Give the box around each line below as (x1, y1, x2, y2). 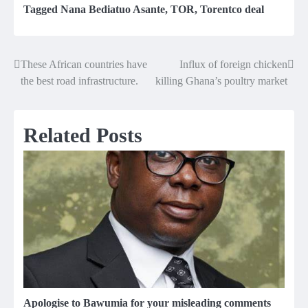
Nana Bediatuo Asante (60, 3, 165, 16)
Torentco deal (200, 3, 264, 16)
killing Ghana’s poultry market (155, 75, 287, 87)
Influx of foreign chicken (179, 58, 287, 71)
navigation (13, 84, 87, 102)
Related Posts (23, 124, 142, 147)
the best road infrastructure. (21, 75, 138, 87)
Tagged (23, 3, 60, 16)
